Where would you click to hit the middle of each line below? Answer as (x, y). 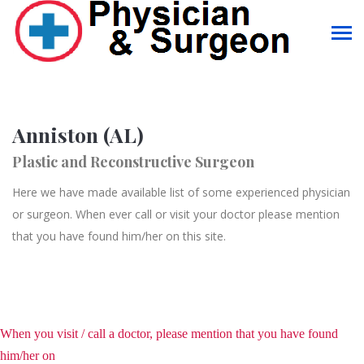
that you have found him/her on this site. (119, 236)
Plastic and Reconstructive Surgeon (133, 162)
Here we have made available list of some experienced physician (181, 192)
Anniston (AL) (78, 134)
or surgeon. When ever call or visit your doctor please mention (176, 214)
